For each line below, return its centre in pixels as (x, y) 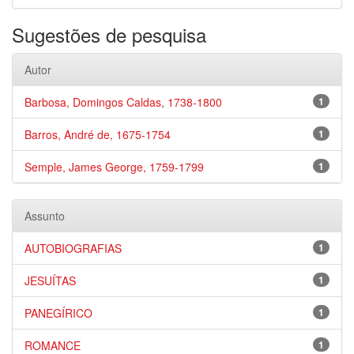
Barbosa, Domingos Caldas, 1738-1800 (123, 102)
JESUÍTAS (50, 281)
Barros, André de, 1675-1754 (98, 134)
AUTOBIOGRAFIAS (73, 248)
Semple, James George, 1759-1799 (114, 167)
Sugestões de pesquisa (109, 34)
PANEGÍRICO (58, 313)
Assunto (45, 216)
